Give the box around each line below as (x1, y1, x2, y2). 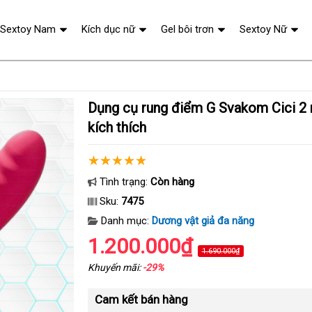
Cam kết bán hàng (94, 292, 188, 306)
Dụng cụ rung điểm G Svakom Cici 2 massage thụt (87, 100, 97, 116)
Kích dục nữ (81, 23, 135, 36)
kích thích (87, 119, 146, 136)
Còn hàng (150, 175, 194, 188)
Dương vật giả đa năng (151, 214, 254, 227)
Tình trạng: (96, 175, 150, 188)
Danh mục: (97, 214, 152, 227)
